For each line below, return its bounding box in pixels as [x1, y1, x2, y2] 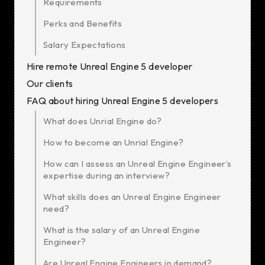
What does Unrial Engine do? [43, 115, 162, 127]
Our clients [27, 77, 73, 89]
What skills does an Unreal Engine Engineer [43, 191, 221, 202]
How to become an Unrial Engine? [43, 137, 184, 148]
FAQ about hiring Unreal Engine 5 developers [27, 95, 219, 106]
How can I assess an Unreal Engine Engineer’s [43, 158, 232, 169]
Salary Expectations [43, 39, 126, 50]
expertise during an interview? [43, 170, 174, 181]
